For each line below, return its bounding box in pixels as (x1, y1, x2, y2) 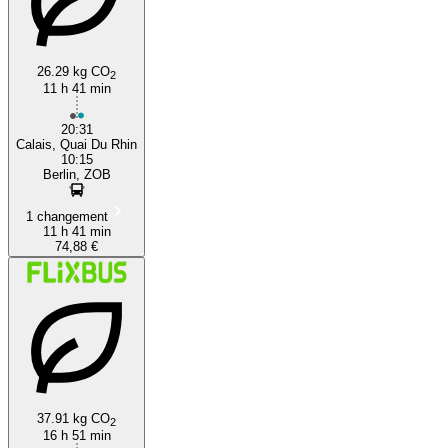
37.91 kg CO (37, 410, 110, 426)
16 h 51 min (42, 427, 111, 443)
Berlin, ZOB (42, 166, 111, 182)
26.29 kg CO (37, 63, 110, 79)
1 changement (25, 208, 108, 224)
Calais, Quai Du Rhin (16, 136, 137, 152)
